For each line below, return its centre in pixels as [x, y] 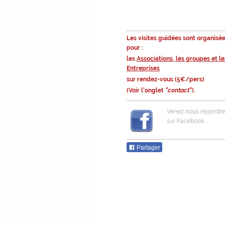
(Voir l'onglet [146, 90]
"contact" [179, 90]
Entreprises [143, 68]
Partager [148, 148]
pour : [135, 48]
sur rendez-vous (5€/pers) [165, 79]
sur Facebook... [187, 121]
